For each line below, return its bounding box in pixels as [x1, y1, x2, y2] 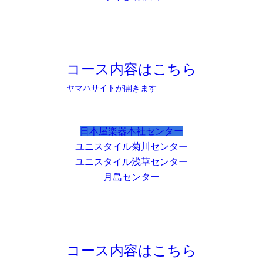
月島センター [103, 172, 160, 183]
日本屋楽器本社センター [80, 126, 183, 137]
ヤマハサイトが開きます [66, 84, 157, 93]
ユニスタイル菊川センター [75, 141, 188, 152]
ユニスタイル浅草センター [75, 157, 188, 167]
